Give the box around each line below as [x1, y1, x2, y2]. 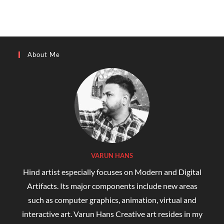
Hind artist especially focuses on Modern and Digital [22, 167, 201, 177]
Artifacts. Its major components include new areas [26, 181, 197, 191]
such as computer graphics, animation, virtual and [27, 195, 196, 205]
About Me [27, 50, 60, 59]
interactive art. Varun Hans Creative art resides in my [21, 209, 202, 219]
